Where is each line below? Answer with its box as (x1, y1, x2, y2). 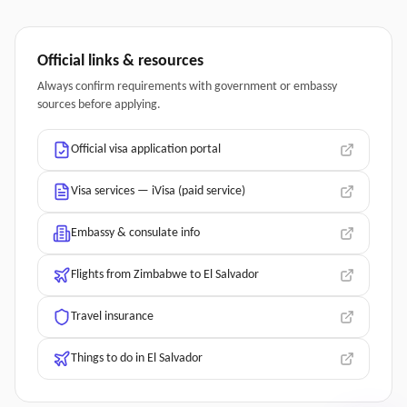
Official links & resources (37, 53, 203, 70)
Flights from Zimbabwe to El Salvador (71, 268, 259, 282)
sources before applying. (37, 98, 161, 112)
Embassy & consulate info (71, 226, 200, 240)
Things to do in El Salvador (71, 352, 203, 365)
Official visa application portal (71, 143, 221, 156)
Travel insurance (71, 310, 154, 323)
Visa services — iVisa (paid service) (71, 184, 245, 198)
